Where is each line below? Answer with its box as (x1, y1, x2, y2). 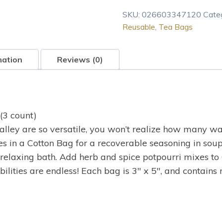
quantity (121, 88, 151, 98)
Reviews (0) (57, 54, 103, 64)
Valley (121, 1, 143, 11)
